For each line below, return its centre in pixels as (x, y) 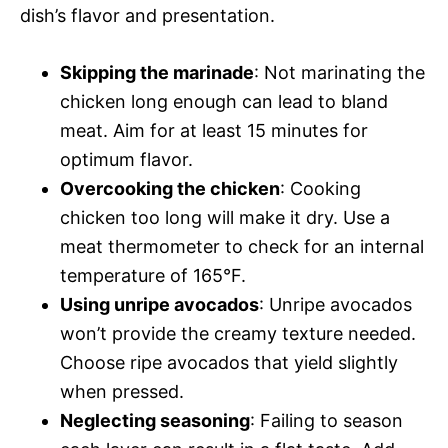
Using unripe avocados (159, 304)
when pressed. (122, 391)
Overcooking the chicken (170, 188)
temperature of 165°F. (153, 275)
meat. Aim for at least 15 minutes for (214, 130)
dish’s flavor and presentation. (147, 15)
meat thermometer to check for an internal (242, 246)
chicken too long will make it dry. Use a (225, 217)
